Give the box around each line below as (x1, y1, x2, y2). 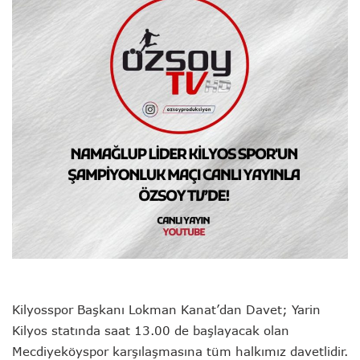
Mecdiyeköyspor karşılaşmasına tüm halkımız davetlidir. (12, 343, 348, 358)
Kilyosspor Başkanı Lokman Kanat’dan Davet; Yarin (12, 301, 321, 317)
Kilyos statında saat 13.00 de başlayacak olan (12, 322, 289, 337)
